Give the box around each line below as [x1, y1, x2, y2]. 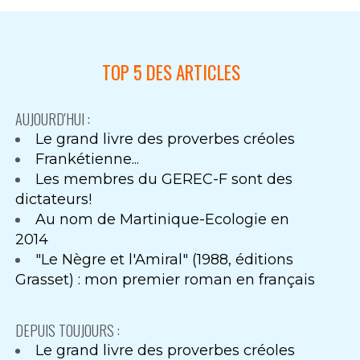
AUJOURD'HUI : [15, 108, 91, 130]
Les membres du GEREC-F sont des [35, 170, 293, 189]
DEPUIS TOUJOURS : [15, 319, 121, 341]
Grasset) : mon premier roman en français [15, 271, 316, 289]
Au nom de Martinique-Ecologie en [35, 211, 290, 229]
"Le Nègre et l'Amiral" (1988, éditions [35, 251, 294, 269]
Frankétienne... [35, 150, 140, 169]
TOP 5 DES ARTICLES [101, 59, 240, 87]
